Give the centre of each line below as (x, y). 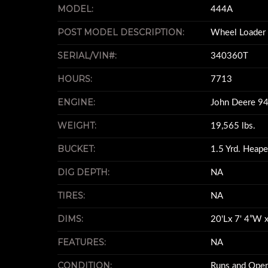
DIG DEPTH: (83, 172)
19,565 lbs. (233, 126)
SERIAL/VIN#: (87, 56)
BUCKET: (76, 149)
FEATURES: (82, 242)
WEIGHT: (77, 126)
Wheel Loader (238, 33)
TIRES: (71, 196)
